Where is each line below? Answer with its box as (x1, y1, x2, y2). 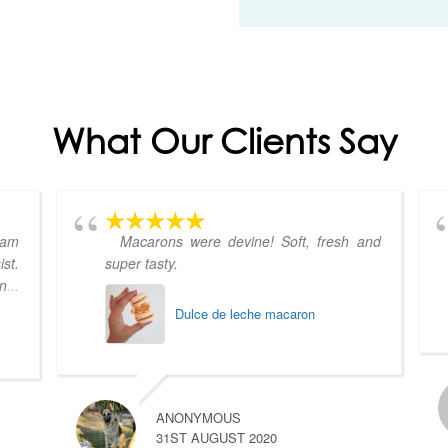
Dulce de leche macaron (175, 303, 316, 323)
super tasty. (105, 252, 179, 273)
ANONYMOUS (156, 407, 242, 427)
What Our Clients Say (51, 119, 397, 162)
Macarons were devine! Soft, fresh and (119, 230, 381, 251)
